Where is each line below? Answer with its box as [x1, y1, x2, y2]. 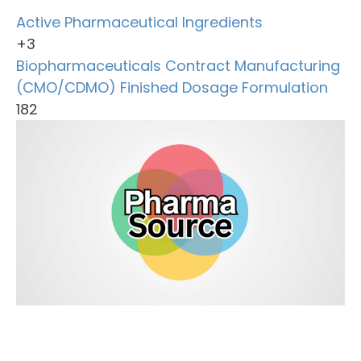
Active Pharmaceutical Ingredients [16, 12, 263, 32]
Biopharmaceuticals [16, 56, 161, 76]
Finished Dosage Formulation [120, 77, 328, 98]
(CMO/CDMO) [16, 77, 116, 98]
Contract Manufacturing [165, 56, 340, 76]
